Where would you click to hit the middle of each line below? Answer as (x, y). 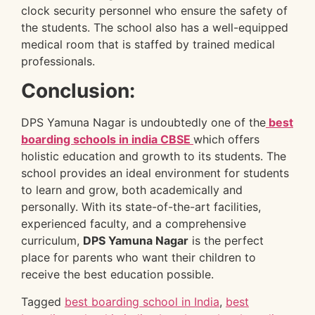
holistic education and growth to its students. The (154, 156)
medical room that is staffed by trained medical (148, 44)
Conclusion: (78, 91)
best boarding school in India (142, 301)
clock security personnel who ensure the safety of (154, 10)
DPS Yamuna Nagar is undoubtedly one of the (143, 123)
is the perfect (226, 241)
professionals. (58, 61)
